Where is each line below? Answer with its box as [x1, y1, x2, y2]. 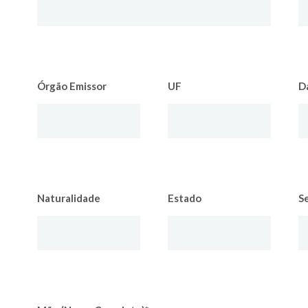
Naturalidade [37, 192, 100, 204]
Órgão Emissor [37, 80, 107, 92]
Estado [168, 192, 201, 204]
